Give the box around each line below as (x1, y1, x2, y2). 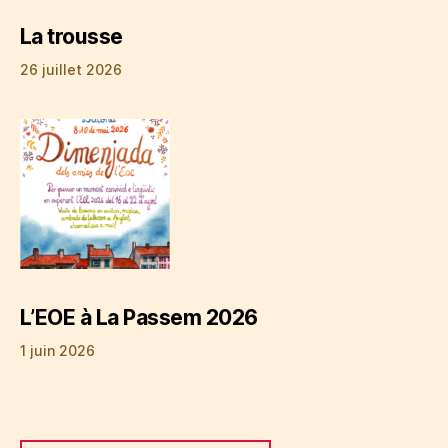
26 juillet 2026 (20, 60, 122, 78)
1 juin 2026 (20, 341, 95, 359)
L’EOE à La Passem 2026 (20, 304, 258, 330)
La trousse (20, 23, 123, 49)
